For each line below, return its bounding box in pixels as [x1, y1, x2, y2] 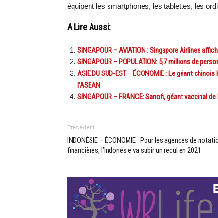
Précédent [67, 124, 95, 131]
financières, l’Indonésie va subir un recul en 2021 [67, 146, 201, 155]
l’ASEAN [77, 81, 100, 90]
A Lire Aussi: [67, 22, 111, 33]
